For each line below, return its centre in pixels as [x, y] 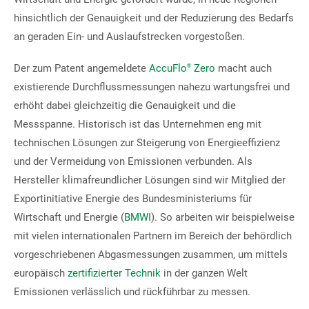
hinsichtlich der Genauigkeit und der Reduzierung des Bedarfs [154, 18]
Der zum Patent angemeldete [81, 69]
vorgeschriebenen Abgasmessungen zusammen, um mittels [151, 255]
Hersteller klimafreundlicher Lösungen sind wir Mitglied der [150, 180]
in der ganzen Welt [204, 273]
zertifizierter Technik [114, 273]
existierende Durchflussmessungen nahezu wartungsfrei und [152, 87]
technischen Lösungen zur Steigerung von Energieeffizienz [147, 143]
